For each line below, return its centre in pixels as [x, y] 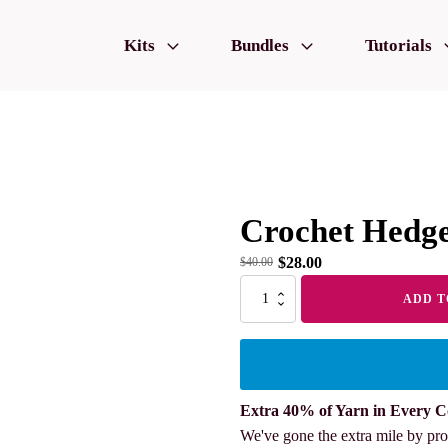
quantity [258, 330]
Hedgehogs [266, 311]
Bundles [260, 45]
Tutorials [398, 45]
